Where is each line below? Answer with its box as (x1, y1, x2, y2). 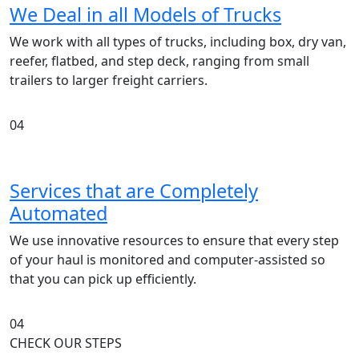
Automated (10, 200, 107, 226)
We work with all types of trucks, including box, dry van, (10, 32, 346, 50)
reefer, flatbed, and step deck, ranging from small (10, 51, 309, 70)
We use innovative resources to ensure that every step (10, 231, 339, 249)
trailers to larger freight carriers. (10, 71, 208, 89)
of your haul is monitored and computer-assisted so (10, 250, 325, 268)
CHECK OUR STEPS (10, 333, 122, 352)
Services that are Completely (10, 177, 258, 204)
